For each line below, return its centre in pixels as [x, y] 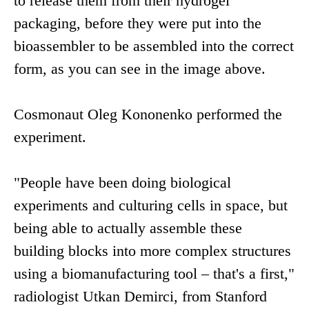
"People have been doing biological [122, 183]
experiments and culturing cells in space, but [151, 206]
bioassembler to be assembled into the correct [154, 46]
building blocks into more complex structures [152, 251]
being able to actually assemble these [128, 228]
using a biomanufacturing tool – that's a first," [154, 274]
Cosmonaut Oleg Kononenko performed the [148, 114]
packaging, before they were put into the [138, 23]
